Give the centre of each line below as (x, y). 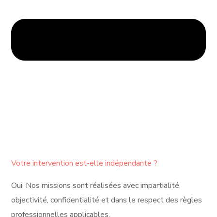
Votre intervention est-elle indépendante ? (84, 163)
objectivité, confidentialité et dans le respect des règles (107, 200)
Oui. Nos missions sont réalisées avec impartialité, (96, 185)
